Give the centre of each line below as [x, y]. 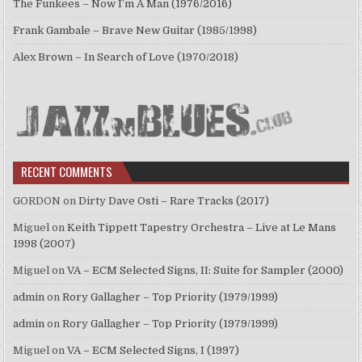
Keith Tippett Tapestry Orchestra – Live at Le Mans [202, 228]
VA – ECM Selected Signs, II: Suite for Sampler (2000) [206, 271]
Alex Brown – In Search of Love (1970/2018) [126, 57]
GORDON [37, 201]
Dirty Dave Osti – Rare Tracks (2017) [174, 201]
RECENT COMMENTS [67, 172]
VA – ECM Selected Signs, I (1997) [154, 351]
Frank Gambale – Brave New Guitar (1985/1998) [135, 31]
